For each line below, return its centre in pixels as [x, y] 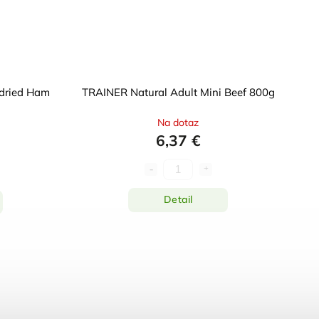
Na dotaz [178, 122]
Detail [178, 200]
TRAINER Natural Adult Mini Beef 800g [178, 92]
